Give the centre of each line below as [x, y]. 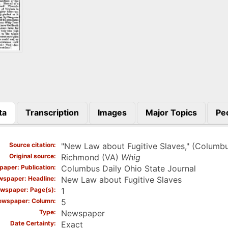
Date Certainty [32, 223]
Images [112, 113]
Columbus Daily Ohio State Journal [128, 168]
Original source [31, 156]
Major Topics [171, 113]
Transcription [52, 113]
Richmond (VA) [91, 157]
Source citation [31, 145]
